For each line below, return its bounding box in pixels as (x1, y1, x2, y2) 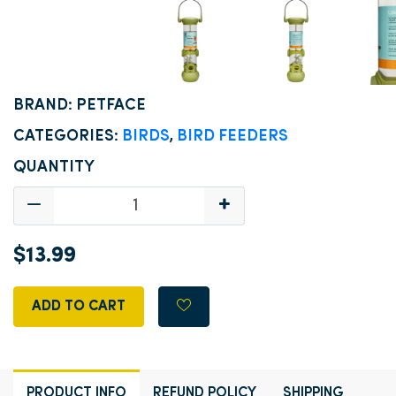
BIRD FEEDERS (177, 128, 288, 145)
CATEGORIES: (13, 128, 122, 145)
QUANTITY (13, 159, 95, 176)
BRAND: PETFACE (13, 97, 146, 114)
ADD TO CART (32, 300, 126, 314)
